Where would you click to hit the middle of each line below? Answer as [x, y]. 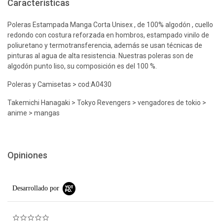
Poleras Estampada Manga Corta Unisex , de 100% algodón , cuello [110, 24]
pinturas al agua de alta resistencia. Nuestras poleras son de [100, 55]
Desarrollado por [36, 188]
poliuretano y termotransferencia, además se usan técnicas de [105, 45]
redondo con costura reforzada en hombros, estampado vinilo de [108, 35]
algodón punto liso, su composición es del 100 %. [82, 66]
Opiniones [27, 155]
